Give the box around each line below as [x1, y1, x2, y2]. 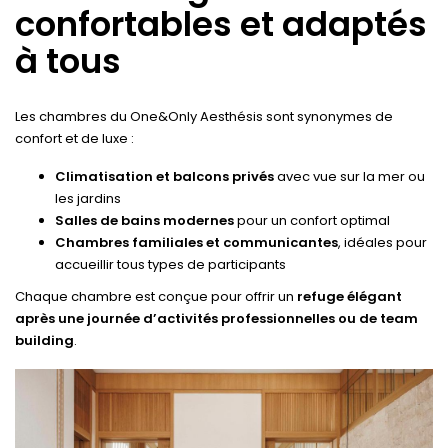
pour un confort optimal [234, 211, 390, 231]
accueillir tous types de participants [55, 255, 286, 275]
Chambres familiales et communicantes [55, 233, 338, 253]
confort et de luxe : [15, 128, 134, 148]
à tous [15, 37, 121, 86]
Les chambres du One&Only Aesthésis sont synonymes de [15, 106, 393, 126]
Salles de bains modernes [55, 211, 234, 231]
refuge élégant [297, 287, 402, 307]
